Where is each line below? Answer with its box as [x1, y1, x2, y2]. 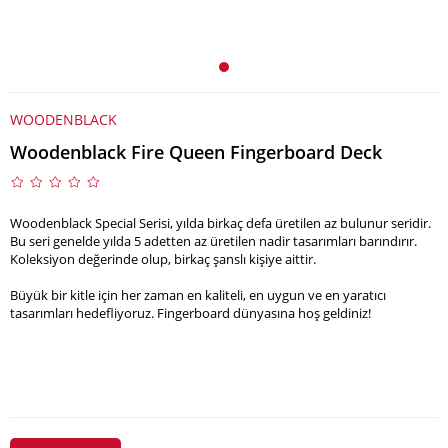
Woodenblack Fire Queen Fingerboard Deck [10, 139, 382, 164]
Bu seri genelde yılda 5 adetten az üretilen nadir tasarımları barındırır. [10, 231, 417, 250]
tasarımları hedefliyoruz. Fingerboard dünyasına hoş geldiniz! [10, 303, 371, 322]
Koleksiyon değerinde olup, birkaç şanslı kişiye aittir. [10, 249, 319, 268]
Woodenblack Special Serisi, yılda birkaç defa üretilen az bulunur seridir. [10, 213, 431, 232]
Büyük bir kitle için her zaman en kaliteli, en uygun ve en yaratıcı [10, 285, 386, 304]
